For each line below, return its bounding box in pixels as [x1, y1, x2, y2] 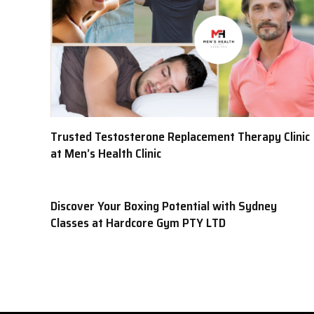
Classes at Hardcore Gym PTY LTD [50, 212, 226, 233]
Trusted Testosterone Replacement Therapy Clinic [50, 126, 310, 146]
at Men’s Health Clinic [50, 143, 161, 163]
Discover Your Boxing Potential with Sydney [50, 196, 277, 216]
